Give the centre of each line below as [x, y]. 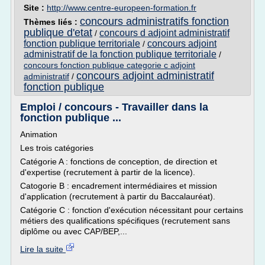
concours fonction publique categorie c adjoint [109, 65]
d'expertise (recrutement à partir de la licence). [108, 172]
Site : [35, 8]
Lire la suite [43, 249]
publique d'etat [58, 33]
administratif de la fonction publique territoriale [120, 54]
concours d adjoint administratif [164, 33]
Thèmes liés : [52, 22]
